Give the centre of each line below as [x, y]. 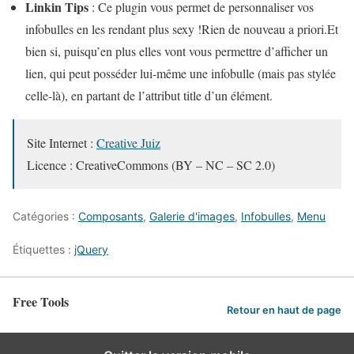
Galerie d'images [192, 217]
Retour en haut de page [284, 310]
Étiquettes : [43, 250]
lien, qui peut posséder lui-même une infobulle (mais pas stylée [181, 73]
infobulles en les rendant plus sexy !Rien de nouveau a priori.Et [182, 29]
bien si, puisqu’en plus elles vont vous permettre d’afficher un [177, 51]
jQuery [91, 250]
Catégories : [45, 217]
